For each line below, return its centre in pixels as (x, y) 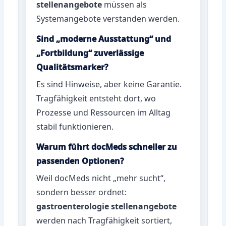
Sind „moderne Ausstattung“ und (104, 39)
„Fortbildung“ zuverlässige (90, 53)
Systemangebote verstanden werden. (108, 18)
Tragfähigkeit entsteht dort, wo (96, 98)
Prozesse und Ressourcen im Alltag (104, 112)
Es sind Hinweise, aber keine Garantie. (109, 84)
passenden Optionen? (80, 161)
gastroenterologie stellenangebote (107, 206)
